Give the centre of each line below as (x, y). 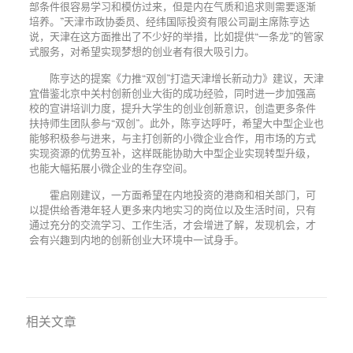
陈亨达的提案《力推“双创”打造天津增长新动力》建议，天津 (186, 78)
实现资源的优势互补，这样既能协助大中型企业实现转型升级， (172, 152)
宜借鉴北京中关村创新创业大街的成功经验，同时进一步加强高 (172, 93)
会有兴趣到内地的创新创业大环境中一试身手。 (136, 239)
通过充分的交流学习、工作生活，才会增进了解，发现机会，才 (172, 224)
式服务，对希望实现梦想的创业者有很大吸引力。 (141, 51)
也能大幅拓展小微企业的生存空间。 (111, 167)
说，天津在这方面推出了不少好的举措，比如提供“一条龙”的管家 (176, 36)
